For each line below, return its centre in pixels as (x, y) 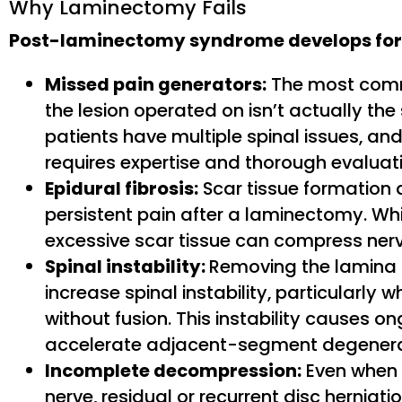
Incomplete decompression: (173, 371)
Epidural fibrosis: (122, 189)
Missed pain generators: (156, 85)
